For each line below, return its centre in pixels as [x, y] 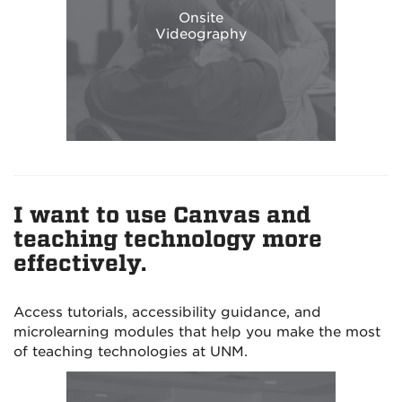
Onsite [201, 17]
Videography [201, 34]
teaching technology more [168, 240]
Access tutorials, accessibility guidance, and [167, 313]
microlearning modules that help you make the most [197, 332]
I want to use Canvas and [162, 215]
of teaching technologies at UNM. [131, 352]
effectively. [80, 264]
